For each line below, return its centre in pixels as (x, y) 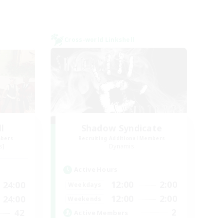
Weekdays (85, 184)
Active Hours (96, 170)
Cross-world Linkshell (100, 40)
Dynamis (122, 146)
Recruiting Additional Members (122, 138)
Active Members (101, 212)
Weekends (85, 199)
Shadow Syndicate (122, 128)
